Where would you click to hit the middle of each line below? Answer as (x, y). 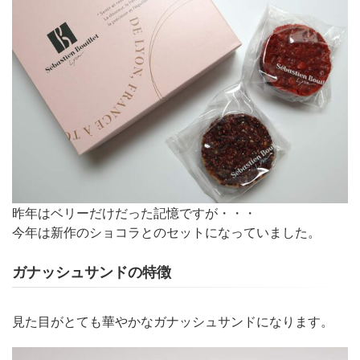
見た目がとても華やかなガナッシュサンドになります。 (173, 321)
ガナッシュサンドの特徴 (92, 272)
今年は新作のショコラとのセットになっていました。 (166, 231)
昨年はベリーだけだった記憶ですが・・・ (134, 212)
